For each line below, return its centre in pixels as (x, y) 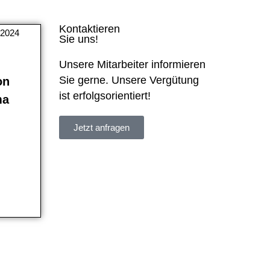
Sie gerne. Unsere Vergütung (129, 80)
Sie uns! (79, 39)
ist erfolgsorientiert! (105, 96)
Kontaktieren (90, 29)
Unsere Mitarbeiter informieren (133, 64)
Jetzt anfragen (102, 127)
